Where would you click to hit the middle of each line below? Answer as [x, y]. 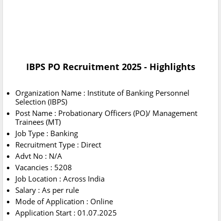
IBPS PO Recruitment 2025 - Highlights [110, 67]
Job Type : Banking [47, 133]
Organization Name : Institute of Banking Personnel [102, 93]
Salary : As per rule [47, 190]
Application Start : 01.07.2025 [66, 213]
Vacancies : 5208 [44, 167]
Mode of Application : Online [64, 202]
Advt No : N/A [39, 156]
